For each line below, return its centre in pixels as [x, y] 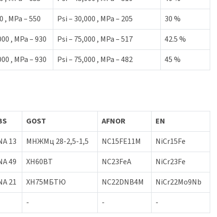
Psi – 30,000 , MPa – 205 [95, 19]
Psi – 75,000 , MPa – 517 [95, 39]
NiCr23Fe [170, 162]
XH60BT [39, 162]
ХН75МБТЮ [46, 182]
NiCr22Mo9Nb [178, 182]
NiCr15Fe [170, 141]
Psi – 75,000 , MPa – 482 [95, 60]
